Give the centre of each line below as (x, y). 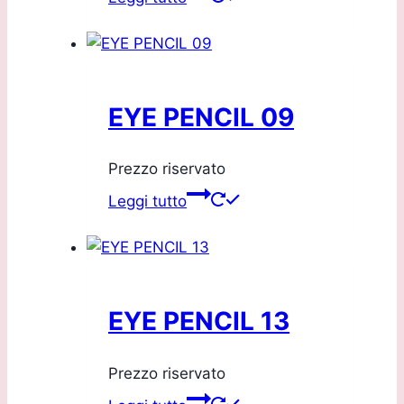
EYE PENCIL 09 (201, 117)
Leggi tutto (147, 202)
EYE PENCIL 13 (199, 321)
